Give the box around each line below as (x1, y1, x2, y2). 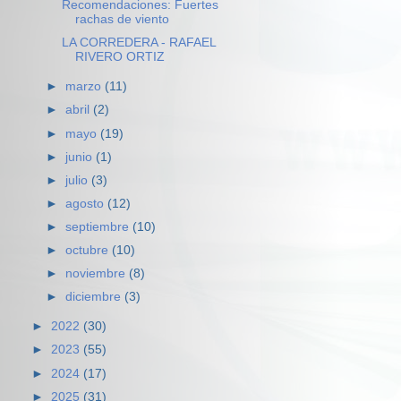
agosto (65, 196, 108, 210)
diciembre (65, 290, 125, 304)
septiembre (65, 220, 133, 234)
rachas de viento (74, 13, 169, 27)
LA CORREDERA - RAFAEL (61, 36, 216, 50)
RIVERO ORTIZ (74, 50, 165, 64)
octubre (65, 243, 113, 258)
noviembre (65, 267, 130, 281)
